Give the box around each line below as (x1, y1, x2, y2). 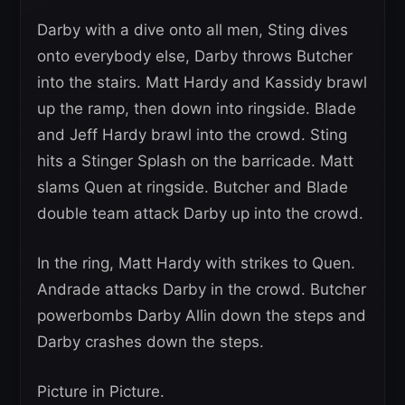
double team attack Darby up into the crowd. (37, 204, 363, 223)
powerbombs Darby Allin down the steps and (37, 306, 366, 325)
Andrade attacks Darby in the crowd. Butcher (37, 280, 366, 299)
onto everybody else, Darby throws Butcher (37, 47, 353, 66)
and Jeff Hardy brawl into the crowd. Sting (37, 126, 347, 145)
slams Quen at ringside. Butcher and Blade (37, 178, 348, 197)
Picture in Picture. (37, 382, 165, 401)
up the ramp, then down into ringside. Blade (37, 99, 356, 118)
